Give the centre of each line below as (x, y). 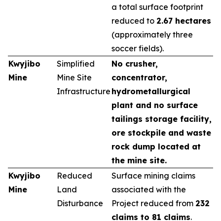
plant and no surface (155, 105)
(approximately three (152, 35)
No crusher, (135, 64)
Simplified (76, 64)
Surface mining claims (153, 176)
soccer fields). (138, 48)
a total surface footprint (157, 7)
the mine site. (139, 160)
